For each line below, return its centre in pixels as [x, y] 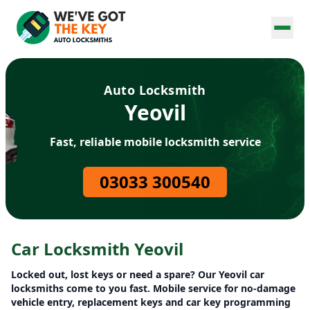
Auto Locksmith [155, 90]
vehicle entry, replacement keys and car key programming [151, 302]
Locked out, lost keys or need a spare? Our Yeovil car [138, 274]
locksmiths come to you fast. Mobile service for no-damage [153, 288]
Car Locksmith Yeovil [97, 249]
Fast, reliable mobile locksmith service [155, 142]
